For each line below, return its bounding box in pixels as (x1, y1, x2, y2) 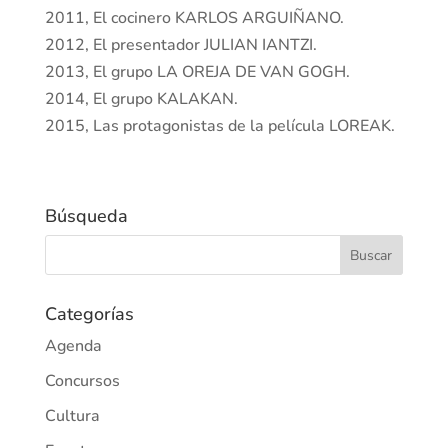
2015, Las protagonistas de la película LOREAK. (44, 115, 395, 138)
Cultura (44, 405, 100, 428)
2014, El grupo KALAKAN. (44, 88, 238, 111)
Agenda (44, 335, 102, 358)
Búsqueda (44, 204, 128, 229)
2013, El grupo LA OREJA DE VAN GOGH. (44, 61, 350, 84)
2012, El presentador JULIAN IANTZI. (44, 34, 317, 57)
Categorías (44, 302, 134, 327)
